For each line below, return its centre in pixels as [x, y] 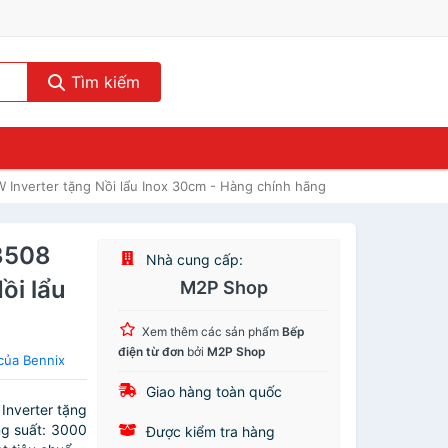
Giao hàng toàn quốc [212, 391]
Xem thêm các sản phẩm [212, 331]
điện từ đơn [151, 351]
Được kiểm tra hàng [209, 431]
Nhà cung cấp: [193, 259]
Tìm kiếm [102, 82]
